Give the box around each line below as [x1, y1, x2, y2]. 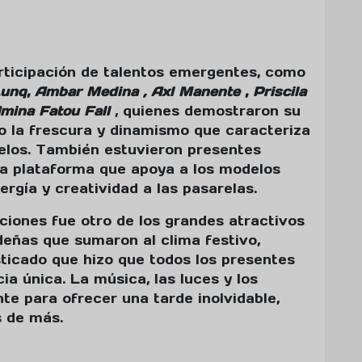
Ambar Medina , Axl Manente [35, 83, 240, 100]
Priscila [253, 83, 306, 100]
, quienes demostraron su [115, 103, 301, 120]
